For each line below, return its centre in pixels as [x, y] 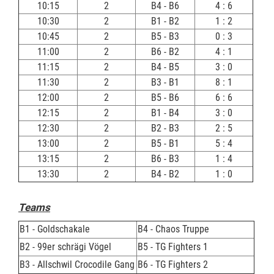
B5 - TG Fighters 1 [173, 247]
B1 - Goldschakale [55, 229]
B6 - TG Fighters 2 [173, 265]
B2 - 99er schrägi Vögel [65, 247]
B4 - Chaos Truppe [173, 229]
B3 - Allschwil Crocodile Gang [77, 265]
